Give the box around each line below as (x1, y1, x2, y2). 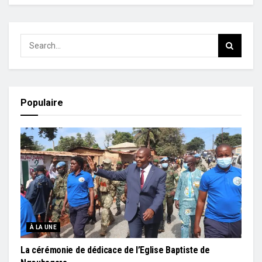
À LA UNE (30, 224, 57, 231)
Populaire (20, 97, 63, 109)
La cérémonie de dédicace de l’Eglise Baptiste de (20, 244, 210, 256)
